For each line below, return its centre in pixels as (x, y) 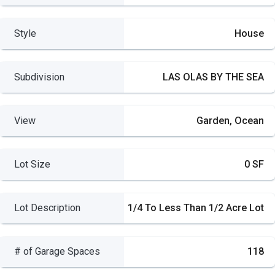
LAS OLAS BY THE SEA (213, 77)
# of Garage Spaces (57, 252)
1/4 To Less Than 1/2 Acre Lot (196, 208)
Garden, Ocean (230, 121)
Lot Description (47, 208)
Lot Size (32, 165)
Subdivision (39, 77)
